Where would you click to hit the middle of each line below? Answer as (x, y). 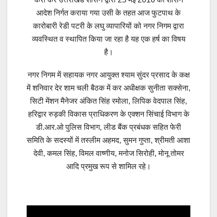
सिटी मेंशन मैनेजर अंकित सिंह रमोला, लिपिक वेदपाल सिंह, (108, 101)
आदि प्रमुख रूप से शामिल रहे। (108, 167)
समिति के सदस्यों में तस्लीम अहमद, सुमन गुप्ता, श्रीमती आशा (108, 140)
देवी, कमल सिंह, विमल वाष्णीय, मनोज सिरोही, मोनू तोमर (108, 154)
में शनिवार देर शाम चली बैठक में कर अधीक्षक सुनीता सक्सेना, (108, 88)
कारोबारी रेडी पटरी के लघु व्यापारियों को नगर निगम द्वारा (108, 26)
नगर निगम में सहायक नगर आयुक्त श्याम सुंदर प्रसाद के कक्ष (108, 75)
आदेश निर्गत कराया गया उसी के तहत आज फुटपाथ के (108, 13)
